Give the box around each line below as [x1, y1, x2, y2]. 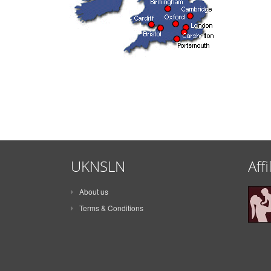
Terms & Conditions [79, 203, 143, 213]
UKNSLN [71, 156, 125, 176]
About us [79, 186, 108, 197]
